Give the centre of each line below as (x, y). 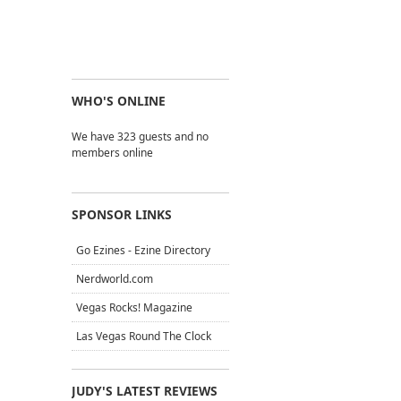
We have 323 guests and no (140, 137)
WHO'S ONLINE (119, 101)
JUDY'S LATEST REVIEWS (145, 391)
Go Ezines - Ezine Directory (143, 250)
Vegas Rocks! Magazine (134, 307)
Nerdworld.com (115, 279)
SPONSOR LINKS (122, 214)
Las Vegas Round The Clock (144, 336)
